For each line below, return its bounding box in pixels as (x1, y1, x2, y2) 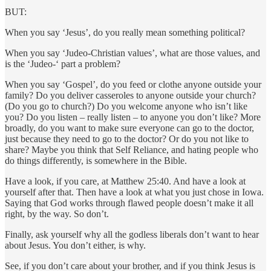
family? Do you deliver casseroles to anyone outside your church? (5, 90, 256, 100)
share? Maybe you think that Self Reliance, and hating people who (5, 144, 258, 155)
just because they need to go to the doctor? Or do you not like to (5, 133, 249, 144)
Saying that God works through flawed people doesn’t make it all (5, 197, 253, 208)
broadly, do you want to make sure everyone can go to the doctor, (5, 122, 254, 133)
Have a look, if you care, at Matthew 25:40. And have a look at (5, 175, 246, 186)
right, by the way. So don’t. (5, 208, 109, 219)
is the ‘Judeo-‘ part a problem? (5, 58, 120, 69)
